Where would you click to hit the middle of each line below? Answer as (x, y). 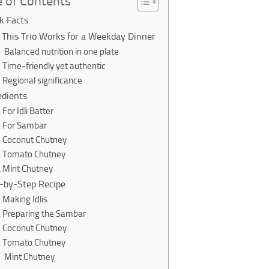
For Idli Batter (28, 111)
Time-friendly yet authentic (54, 66)
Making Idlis (25, 199)
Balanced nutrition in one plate (60, 52)
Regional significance (42, 80)
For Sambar (24, 125)
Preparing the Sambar (44, 214)
